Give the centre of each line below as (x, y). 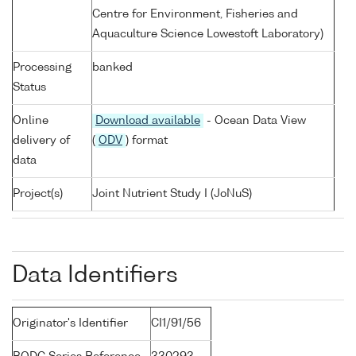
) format (147, 141)
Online (31, 121)
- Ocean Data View (255, 121)
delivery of (41, 141)
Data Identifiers (95, 276)
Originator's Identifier (70, 324)
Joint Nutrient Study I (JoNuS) (172, 194)
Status (29, 88)
